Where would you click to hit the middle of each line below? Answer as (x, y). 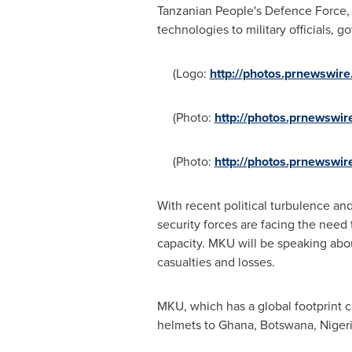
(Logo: (183, 74)
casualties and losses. (216, 262)
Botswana (286, 325)
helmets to (187, 325)
